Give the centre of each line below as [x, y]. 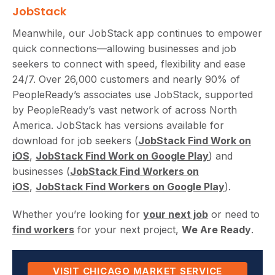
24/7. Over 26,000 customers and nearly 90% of [126, 79]
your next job [176, 214]
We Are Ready [216, 229]
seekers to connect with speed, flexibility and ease [129, 64]
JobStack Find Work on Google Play [122, 156]
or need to [234, 214]
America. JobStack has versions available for [118, 125]
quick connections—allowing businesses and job [124, 48]
